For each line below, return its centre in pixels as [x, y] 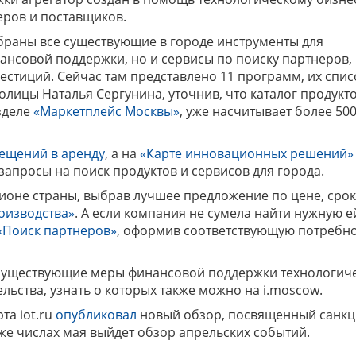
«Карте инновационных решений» [247, 153]
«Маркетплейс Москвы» [106, 111]
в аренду [78, 153]
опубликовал [96, 315]
